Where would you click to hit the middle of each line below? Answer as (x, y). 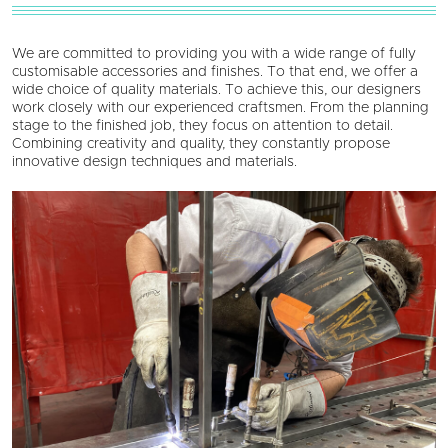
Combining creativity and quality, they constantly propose (201, 144)
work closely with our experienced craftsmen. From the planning (220, 108)
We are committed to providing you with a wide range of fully (214, 54)
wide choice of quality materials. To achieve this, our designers (216, 90)
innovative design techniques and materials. (154, 162)
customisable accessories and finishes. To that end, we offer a (215, 72)
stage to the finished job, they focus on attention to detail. (202, 126)
